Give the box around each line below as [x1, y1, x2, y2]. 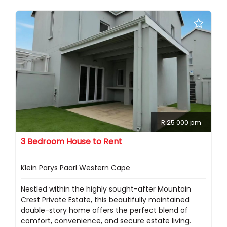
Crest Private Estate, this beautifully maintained [21, 195, 190, 205]
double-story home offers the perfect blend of [21, 205, 188, 216]
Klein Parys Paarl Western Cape [21, 163, 130, 173]
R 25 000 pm [161, 118, 201, 128]
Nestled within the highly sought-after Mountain [21, 184, 191, 195]
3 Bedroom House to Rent [21, 136, 122, 148]
